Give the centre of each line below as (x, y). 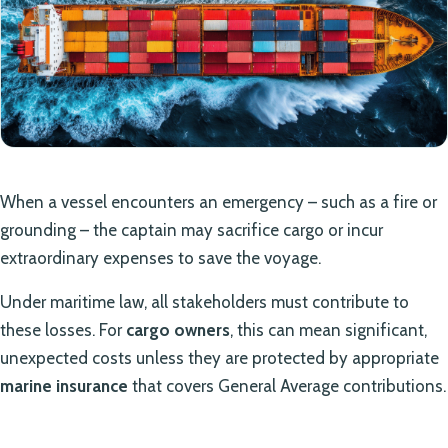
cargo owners (178, 329)
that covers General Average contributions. (287, 385)
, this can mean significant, (328, 329)
